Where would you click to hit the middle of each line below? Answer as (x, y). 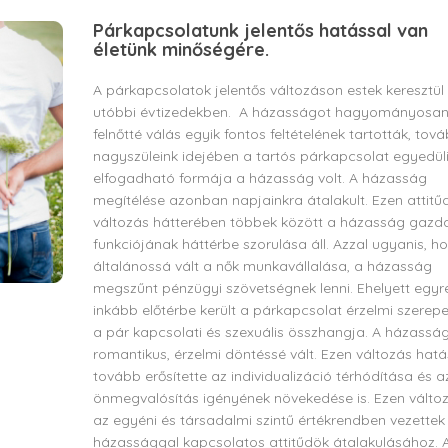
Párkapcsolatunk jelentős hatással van (260, 30)
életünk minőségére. (180, 49)
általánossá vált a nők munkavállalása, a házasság (262, 266)
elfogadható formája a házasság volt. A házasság (259, 178)
